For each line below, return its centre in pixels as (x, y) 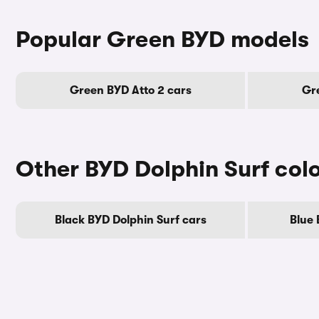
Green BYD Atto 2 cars (130, 90)
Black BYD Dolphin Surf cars (130, 220)
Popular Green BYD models (162, 40)
